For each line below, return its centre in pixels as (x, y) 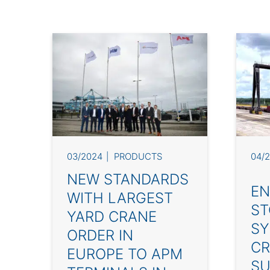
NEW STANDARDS (128, 180)
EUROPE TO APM (125, 254)
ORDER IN (100, 236)
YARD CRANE (112, 217)
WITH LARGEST (120, 198)
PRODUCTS (138, 157)
